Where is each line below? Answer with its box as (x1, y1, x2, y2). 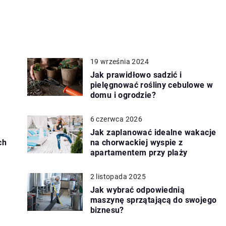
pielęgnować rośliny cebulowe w (90, 80, 213, 90)
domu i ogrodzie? (90, 90, 156, 100)
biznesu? (90, 205, 124, 215)
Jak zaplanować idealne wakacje (90, 128, 216, 138)
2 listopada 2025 (90, 173, 146, 181)
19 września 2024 (90, 58, 149, 66)
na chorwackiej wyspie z (90, 138, 183, 148)
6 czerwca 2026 (90, 115, 143, 124)
